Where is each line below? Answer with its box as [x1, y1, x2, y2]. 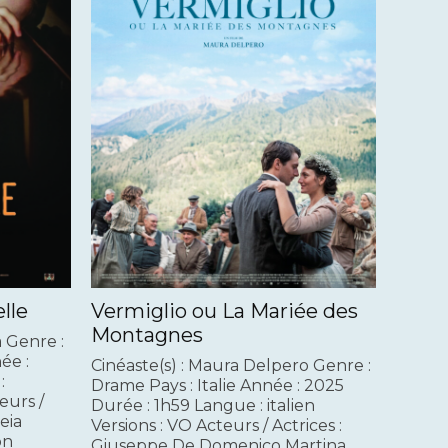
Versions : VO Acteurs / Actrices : [91, 416, 342, 436]
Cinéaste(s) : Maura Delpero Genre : [91, 356, 371, 376]
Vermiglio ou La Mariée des [91, 299, 358, 324]
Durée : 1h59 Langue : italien [91, 396, 315, 416]
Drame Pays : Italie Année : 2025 [91, 376, 344, 396]
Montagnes [91, 323, 203, 348]
